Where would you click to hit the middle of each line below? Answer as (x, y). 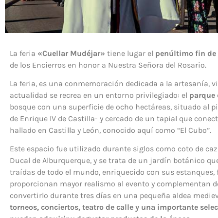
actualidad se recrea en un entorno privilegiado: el (100, 95)
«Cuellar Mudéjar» (71, 53)
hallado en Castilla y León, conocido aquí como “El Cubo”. (110, 130)
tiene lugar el (130, 53)
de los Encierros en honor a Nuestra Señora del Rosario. (108, 65)
